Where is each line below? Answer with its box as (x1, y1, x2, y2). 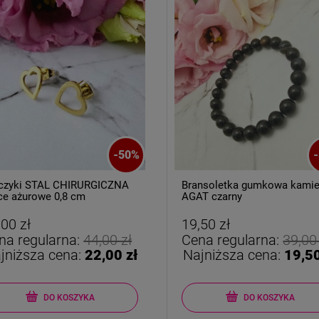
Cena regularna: (182, 231, 283, 249)
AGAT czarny (182, 190, 243, 204)
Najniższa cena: (182, 246, 284, 264)
